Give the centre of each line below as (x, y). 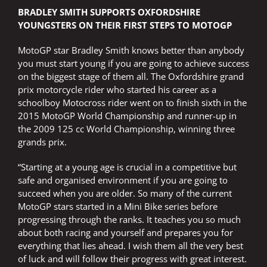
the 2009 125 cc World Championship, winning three (126, 129)
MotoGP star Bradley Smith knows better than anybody (131, 50)
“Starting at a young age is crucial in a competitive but (127, 167)
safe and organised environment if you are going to (123, 180)
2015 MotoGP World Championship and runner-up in (127, 116)
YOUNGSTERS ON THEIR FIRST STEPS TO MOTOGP (125, 25)
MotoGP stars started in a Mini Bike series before (118, 207)
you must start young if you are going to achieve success (133, 63)
